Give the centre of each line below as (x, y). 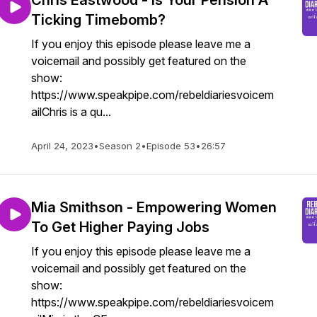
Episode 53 (171, 146)
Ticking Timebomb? (98, 20)
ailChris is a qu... (71, 112)
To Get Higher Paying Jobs (120, 227)
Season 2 (120, 146)
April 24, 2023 (62, 146)
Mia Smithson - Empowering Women (154, 207)
